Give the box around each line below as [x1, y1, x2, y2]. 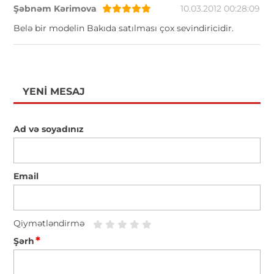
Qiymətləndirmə [13, 218, 85, 229]
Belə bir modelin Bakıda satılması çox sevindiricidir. [13, 23, 234, 34]
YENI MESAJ [23, 86, 86, 98]
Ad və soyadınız [13, 124, 84, 135]
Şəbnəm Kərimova [13, 3, 97, 15]
